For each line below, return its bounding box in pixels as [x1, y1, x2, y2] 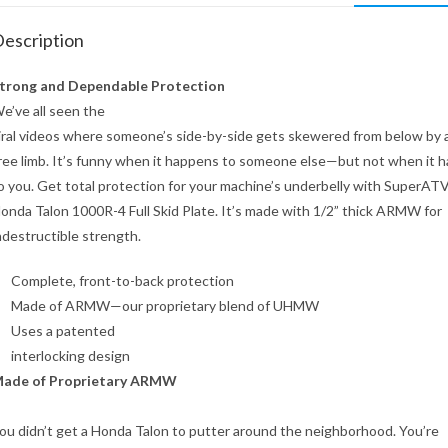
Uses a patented [11, 322, 115, 340]
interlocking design [11, 347, 130, 365]
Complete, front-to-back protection [11, 272, 234, 290]
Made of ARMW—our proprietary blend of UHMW [11, 297, 319, 315]
